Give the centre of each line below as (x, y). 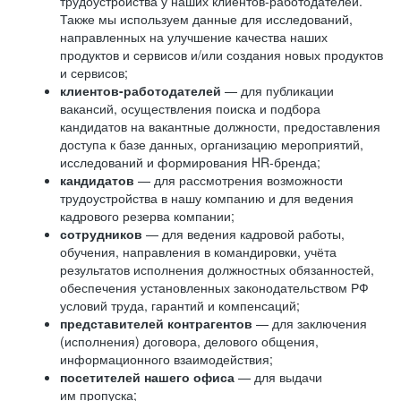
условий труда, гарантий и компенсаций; (180, 305)
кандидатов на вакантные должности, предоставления (220, 126)
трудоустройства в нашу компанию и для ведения (207, 198)
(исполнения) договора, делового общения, (189, 341)
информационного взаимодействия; (166, 359)
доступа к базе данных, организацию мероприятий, (212, 144)
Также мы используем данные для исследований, (206, 19)
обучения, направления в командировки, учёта (198, 252)
